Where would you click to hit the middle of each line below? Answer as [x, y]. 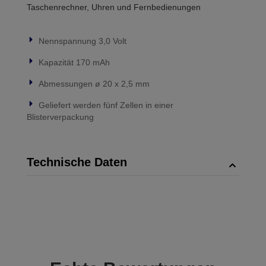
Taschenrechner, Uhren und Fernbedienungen [114, 7]
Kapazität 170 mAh [74, 62]
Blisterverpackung [60, 117]
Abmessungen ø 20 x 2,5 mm [94, 84]
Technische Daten [77, 162]
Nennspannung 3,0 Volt [83, 41]
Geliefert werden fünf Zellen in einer [106, 105]
